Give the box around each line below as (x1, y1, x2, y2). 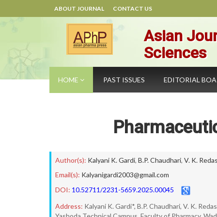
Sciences (144, 44, 206, 62)
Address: (55, 202, 83, 210)
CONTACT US (113, 5, 152, 12)
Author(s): (55, 156, 86, 164)
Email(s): (55, 170, 80, 179)
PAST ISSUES (103, 76, 145, 84)
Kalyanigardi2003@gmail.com (81, 170, 169, 179)
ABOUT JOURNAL (54, 5, 104, 12)
